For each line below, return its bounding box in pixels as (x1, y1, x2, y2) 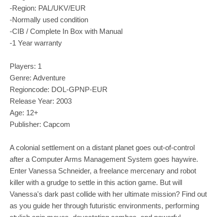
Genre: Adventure (10, 73, 65, 82)
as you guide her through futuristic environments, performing (10, 201, 199, 210)
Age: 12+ (10, 108, 38, 117)
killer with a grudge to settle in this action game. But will (10, 178, 182, 186)
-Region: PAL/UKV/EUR (10, 3, 86, 12)
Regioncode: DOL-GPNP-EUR (10, 85, 108, 93)
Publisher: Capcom (10, 120, 70, 128)
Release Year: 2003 (10, 96, 72, 105)
